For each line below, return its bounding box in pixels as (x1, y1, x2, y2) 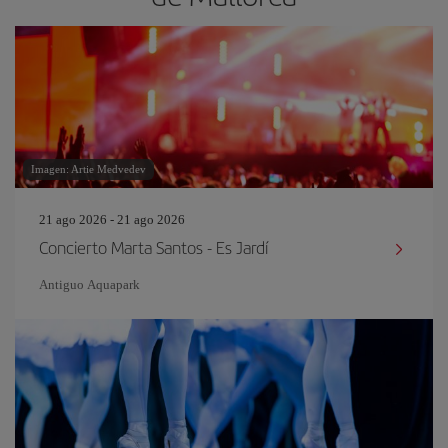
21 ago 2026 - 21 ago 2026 (39, 211, 185, 227)
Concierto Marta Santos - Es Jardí (39, 234, 268, 259)
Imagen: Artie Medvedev (31, 162, 146, 175)
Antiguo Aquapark (39, 276, 140, 292)
